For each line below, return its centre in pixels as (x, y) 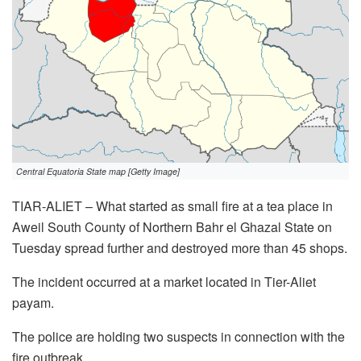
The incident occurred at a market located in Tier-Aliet (164, 281)
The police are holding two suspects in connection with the (178, 336)
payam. (33, 302)
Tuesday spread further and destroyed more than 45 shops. (180, 247)
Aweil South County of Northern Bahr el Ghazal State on (174, 226)
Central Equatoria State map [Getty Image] (98, 171)
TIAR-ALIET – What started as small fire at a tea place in (172, 205)
